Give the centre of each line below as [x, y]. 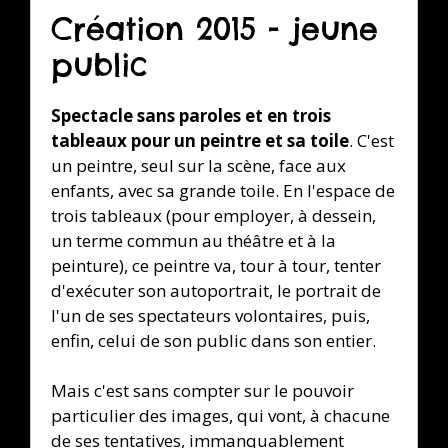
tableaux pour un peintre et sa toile [200, 140]
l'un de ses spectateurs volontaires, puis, [210, 315]
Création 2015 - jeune [214, 28]
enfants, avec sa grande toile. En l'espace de [223, 190]
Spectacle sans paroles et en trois [191, 115]
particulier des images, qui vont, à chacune [220, 416]
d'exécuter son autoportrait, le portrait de [216, 290]
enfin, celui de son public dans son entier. [213, 340]
